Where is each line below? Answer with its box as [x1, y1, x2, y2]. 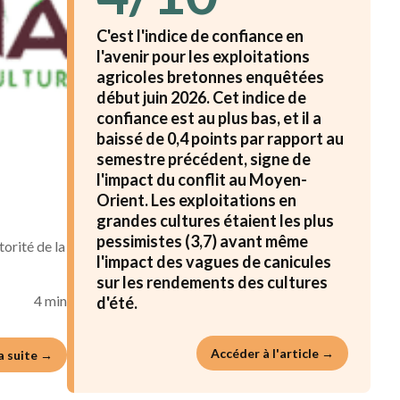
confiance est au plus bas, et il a [96, 108, 321, 128]
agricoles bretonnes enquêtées [96, 67, 324, 87]
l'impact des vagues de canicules [96, 252, 331, 271]
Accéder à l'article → [211, 346, 334, 361]
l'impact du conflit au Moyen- [96, 170, 307, 189]
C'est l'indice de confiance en [96, 26, 304, 46]
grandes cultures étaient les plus [96, 211, 334, 230]
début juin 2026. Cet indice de [96, 87, 306, 107]
